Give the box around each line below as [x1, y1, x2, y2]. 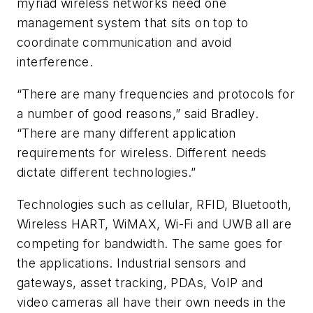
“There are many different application [17, 126, 236, 141]
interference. [17, 54, 94, 70]
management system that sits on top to [17, 15, 249, 31]
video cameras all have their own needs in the [17, 294, 286, 310]
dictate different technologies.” [17, 165, 196, 180]
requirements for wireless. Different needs [17, 145, 267, 161]
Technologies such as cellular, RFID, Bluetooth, [17, 196, 292, 212]
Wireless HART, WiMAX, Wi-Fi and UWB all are [17, 216, 292, 231]
